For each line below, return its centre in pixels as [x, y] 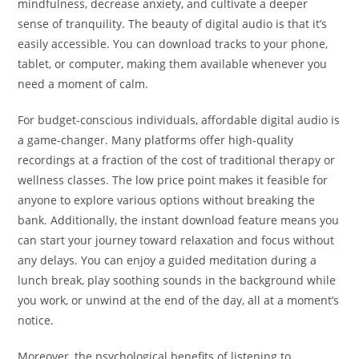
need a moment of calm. [83, 84]
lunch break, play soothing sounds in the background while [177, 280]
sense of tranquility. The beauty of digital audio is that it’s [173, 24]
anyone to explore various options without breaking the [167, 200]
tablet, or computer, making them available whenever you [173, 64]
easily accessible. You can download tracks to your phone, [173, 44]
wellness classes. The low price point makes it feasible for [173, 180]
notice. [36, 321]
